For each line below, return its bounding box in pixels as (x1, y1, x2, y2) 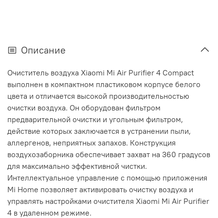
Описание (21, 44, 66, 56)
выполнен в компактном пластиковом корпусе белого (7, 79, 200, 90)
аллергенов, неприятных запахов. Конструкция (7, 138, 176, 148)
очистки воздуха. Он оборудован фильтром (7, 103, 161, 113)
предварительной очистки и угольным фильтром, (7, 114, 183, 125)
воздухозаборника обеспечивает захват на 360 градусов (7, 149, 210, 160)
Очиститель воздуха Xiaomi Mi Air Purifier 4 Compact (7, 68, 194, 78)
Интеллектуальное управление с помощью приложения (7, 173, 207, 183)
